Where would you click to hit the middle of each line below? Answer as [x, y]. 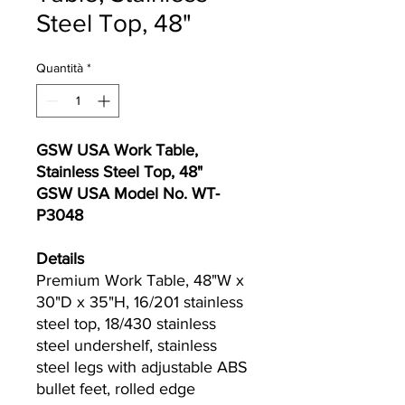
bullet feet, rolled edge [116, 389]
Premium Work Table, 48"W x [140, 280]
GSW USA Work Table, [117, 150]
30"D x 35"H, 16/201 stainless [140, 302]
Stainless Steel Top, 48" [119, 172]
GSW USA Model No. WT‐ [128, 193]
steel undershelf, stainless [127, 345]
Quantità [60, 68]
